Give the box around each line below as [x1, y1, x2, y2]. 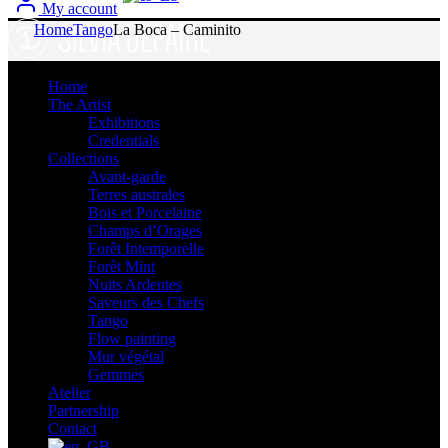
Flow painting [88, 330, 176, 348]
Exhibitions [88, 114, 160, 132]
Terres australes [88, 186, 185, 204]
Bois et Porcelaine [88, 204, 202, 222]
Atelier [48, 384, 91, 402]
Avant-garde [88, 168, 166, 186]
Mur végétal [88, 348, 164, 366]
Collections [48, 150, 119, 168]
